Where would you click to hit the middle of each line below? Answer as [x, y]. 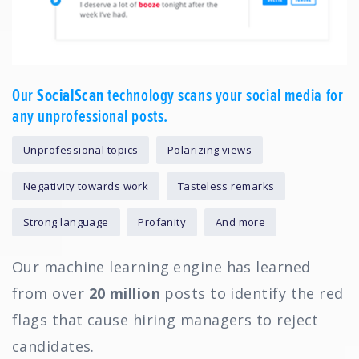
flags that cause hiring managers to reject [165, 320]
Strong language [66, 222]
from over [50, 294]
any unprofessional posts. [90, 116]
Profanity [162, 222]
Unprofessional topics [81, 150]
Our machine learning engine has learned [161, 267]
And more [240, 222]
